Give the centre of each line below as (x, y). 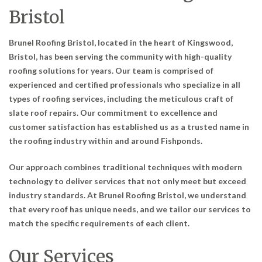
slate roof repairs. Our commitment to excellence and (113, 112)
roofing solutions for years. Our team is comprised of (111, 70)
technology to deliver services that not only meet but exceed (127, 181)
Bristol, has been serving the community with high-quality (120, 56)
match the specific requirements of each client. (99, 223)
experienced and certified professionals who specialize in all (125, 84)
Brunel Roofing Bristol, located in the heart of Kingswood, (121, 42)
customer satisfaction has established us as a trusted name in (129, 126)
